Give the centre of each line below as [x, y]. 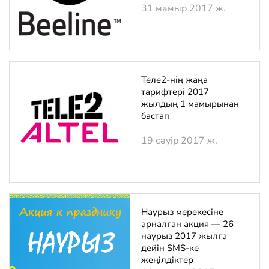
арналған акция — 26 [187, 224]
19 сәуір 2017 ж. [179, 141]
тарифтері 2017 [175, 92]
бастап [155, 116]
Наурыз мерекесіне [182, 212]
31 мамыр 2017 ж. [183, 8]
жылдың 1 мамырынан [190, 104]
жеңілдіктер [167, 260]
